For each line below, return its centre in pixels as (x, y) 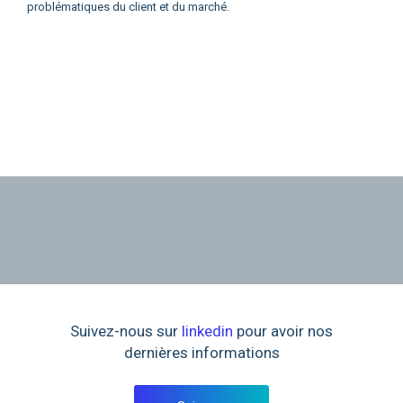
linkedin (207, 331)
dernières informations (201, 353)
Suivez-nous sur (126, 331)
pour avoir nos (283, 331)
